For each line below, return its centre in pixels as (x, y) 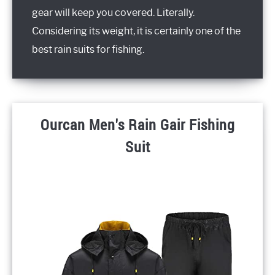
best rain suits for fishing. (88, 49)
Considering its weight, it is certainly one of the (136, 31)
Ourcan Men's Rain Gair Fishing (137, 125)
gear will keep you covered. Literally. (113, 12)
